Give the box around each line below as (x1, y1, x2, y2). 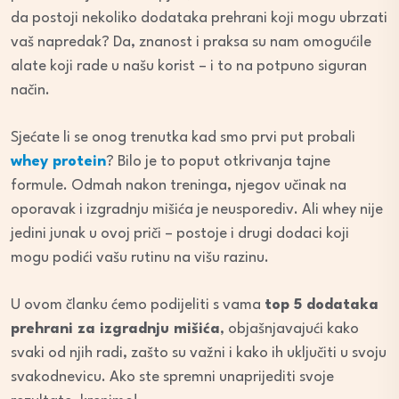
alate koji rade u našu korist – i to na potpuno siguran (11, 58, 367, 74)
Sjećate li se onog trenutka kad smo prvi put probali (11, 129, 355, 145)
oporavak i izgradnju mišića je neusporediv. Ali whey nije (11, 201, 383, 217)
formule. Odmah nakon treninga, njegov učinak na (11, 177, 346, 193)
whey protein (11, 153, 106, 169)
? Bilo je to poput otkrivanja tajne (106, 153, 330, 169)
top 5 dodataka (265, 297, 379, 313)
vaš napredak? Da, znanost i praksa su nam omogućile (11, 34, 371, 50)
